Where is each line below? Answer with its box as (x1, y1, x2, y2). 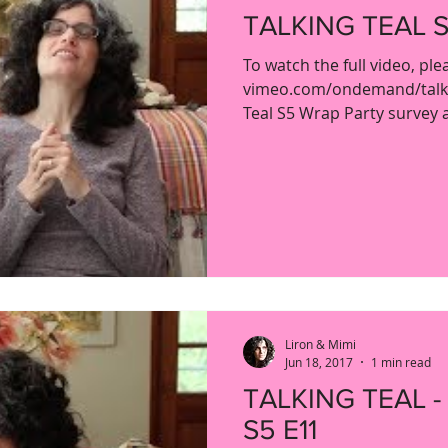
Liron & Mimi (285, 336, 356, 352)
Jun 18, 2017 (285, 353, 353, 370)
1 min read (371, 353, 431, 370)
